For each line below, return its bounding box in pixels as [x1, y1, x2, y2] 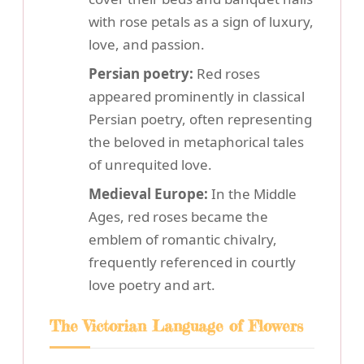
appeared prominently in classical [89, 86, 305, 106]
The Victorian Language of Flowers [50, 315, 303, 336]
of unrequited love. [89, 154, 212, 174]
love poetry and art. [89, 275, 215, 294]
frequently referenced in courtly [89, 252, 296, 271]
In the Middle [208, 184, 297, 203]
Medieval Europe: [89, 184, 208, 203]
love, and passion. [89, 34, 205, 54]
